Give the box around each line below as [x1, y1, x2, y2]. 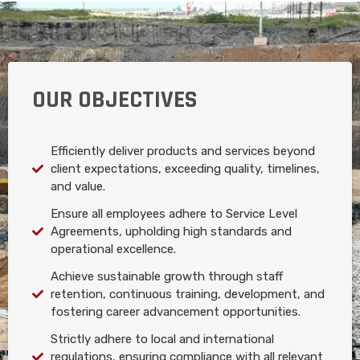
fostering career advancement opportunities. [50, 304, 301, 319]
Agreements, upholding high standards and [50, 223, 292, 239]
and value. [50, 178, 105, 194]
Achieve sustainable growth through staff [50, 268, 283, 284]
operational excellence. [50, 241, 176, 256]
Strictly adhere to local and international [50, 331, 274, 346]
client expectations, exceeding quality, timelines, [50, 161, 320, 176]
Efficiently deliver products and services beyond [50, 143, 315, 158]
